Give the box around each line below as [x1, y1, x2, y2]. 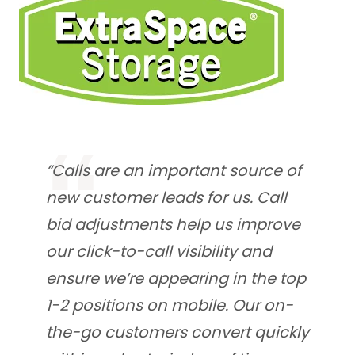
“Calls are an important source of [46, 159, 301, 182]
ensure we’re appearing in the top [46, 267, 306, 290]
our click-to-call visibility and [46, 240, 272, 263]
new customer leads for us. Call [46, 186, 287, 209]
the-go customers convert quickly [46, 321, 309, 344]
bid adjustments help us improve [46, 213, 300, 236]
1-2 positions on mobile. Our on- [46, 294, 293, 317]
